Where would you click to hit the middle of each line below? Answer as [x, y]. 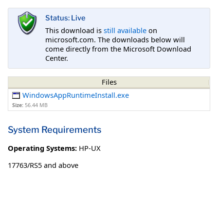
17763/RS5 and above [43, 165]
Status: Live [65, 18]
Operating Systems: [42, 148]
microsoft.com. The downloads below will [115, 39]
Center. [57, 58]
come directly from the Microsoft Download [118, 48]
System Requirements [54, 129]
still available [125, 30]
